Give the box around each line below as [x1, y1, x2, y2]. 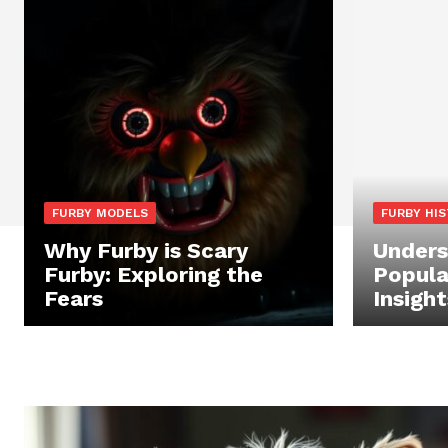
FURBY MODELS [52, 206, 148, 221]
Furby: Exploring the [44, 262, 263, 288]
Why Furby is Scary [44, 238, 248, 264]
